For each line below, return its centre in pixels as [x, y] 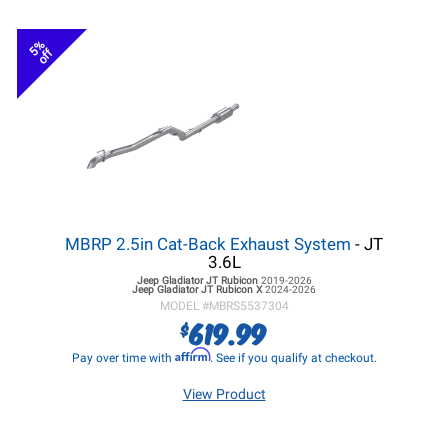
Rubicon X [239, 289]
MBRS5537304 [248, 306]
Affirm [192, 354]
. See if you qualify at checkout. [293, 358]
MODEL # [184, 306]
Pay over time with [123, 358]
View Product [224, 394]
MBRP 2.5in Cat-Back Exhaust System [210, 244]
